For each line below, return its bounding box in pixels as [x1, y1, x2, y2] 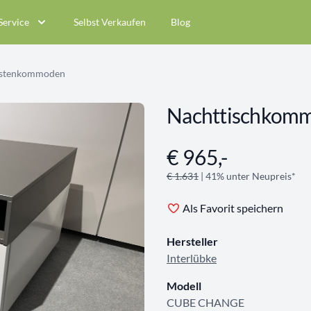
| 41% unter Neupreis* [199, 170, 296, 182]
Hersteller [167, 235, 218, 248]
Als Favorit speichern [183, 201, 283, 215]
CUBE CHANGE [167, 296, 244, 309]
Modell [167, 279, 201, 292]
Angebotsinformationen [166, 145, 281, 158]
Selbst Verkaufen [74, 16, 146, 28]
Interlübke [167, 251, 217, 264]
